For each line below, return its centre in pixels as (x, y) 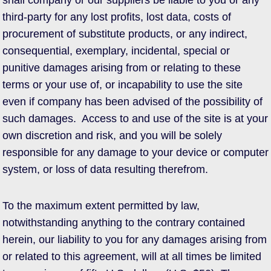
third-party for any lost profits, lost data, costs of (117, 17)
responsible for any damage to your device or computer (135, 152)
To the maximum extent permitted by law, (101, 206)
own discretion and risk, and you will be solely (112, 135)
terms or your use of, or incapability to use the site (122, 85)
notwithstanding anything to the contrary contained (124, 223)
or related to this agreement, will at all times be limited (132, 256)
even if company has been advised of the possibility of (132, 102)
